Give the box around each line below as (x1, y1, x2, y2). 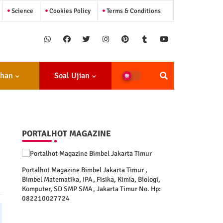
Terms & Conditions (105, 6, 161, 15)
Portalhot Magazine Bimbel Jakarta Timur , (21, 166, 147, 174)
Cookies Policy (47, 6, 91, 15)
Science (9, 6, 33, 15)
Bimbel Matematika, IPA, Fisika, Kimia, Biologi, (21, 175, 160, 184)
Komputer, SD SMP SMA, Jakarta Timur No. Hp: (21, 185, 161, 193)
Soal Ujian (54, 71, 90, 81)
